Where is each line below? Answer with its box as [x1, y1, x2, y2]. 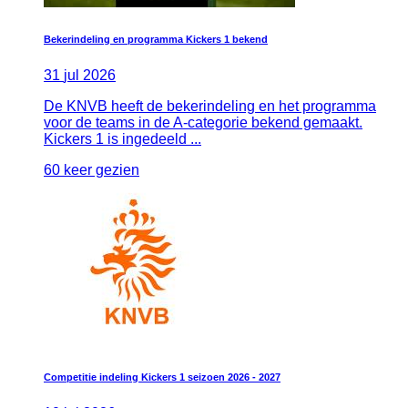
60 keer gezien [44, 162, 139, 178]
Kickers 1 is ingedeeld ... [44, 131, 201, 148]
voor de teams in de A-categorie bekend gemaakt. [44, 115, 362, 131]
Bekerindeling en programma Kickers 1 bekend [44, 34, 268, 46]
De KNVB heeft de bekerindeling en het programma [44, 98, 376, 115]
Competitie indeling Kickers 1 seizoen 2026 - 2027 [44, 372, 280, 383]
